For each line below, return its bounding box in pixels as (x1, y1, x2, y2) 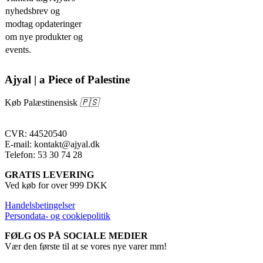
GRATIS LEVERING (5, 170, 94, 180)
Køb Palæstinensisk (5, 97, 77, 108)
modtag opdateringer (5, 18, 82, 29)
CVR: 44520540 (5, 129, 67, 139)
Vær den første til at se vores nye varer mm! (5, 241, 167, 252)
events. (5, 44, 31, 55)
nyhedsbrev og (5, 5, 60, 16)
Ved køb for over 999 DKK (5, 180, 107, 191)
